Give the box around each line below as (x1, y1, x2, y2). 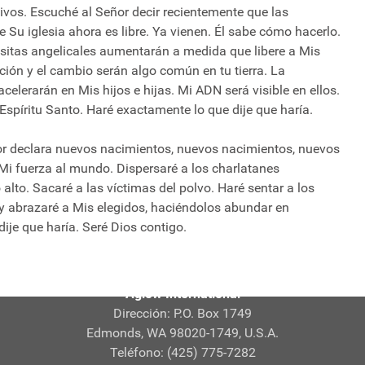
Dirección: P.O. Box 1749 (113, 306, 252, 322)
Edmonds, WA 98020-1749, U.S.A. (86, 325, 279, 341)
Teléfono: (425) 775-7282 (109, 345, 256, 361)
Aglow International (125, 286, 240, 302)
